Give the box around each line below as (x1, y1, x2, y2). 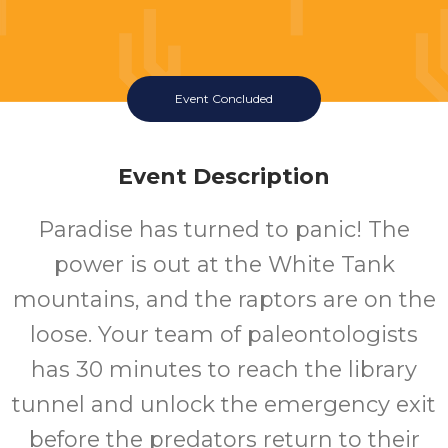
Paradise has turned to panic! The (38, 216, 410, 243)
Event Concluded (175, 91, 273, 106)
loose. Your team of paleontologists (30, 321, 418, 348)
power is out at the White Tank (53, 251, 395, 278)
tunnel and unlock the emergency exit (12, 391, 436, 418)
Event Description (118, 163, 330, 190)
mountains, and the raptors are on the (12, 286, 436, 313)
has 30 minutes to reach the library (31, 356, 417, 383)
